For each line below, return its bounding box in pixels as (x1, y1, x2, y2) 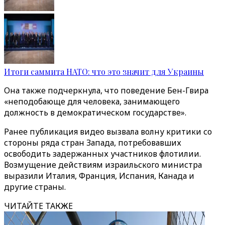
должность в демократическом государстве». (4, 107, 186, 118)
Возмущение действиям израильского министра (4, 159, 202, 170)
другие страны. (4, 181, 66, 192)
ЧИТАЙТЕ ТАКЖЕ (4, 200, 73, 211)
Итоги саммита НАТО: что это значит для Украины (4, 66, 204, 77)
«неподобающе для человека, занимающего (4, 96, 180, 107)
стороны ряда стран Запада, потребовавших (4, 137, 181, 148)
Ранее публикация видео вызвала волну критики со (4, 126, 212, 137)
